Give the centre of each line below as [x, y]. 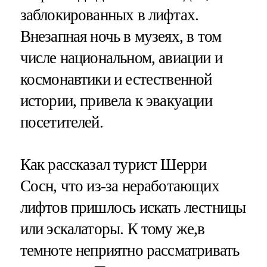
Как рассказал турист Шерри [113, 165]
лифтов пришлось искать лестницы [133, 208]
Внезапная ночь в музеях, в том [121, 36]
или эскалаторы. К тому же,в [112, 229]
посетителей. [61, 122]
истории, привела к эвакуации [116, 100]
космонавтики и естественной [116, 79]
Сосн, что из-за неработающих [119, 186]
